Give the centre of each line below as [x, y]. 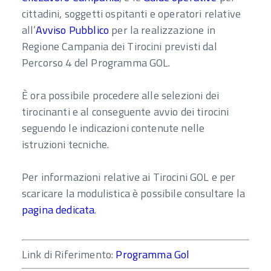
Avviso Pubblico [72, 30]
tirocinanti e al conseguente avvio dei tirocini [126, 111]
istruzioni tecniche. [66, 144]
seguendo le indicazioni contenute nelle [113, 128]
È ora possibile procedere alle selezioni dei [121, 95]
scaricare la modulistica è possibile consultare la [134, 193]
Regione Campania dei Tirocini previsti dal [119, 46]
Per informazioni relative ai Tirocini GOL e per [129, 177]
